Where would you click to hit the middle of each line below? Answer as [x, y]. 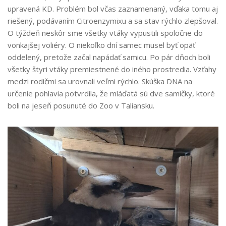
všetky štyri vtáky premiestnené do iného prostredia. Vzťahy [112, 69]
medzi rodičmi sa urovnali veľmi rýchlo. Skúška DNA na [100, 81]
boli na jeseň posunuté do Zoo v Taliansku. [81, 106]
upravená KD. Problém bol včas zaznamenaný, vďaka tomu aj [113, 9]
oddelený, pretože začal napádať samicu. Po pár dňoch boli [109, 57]
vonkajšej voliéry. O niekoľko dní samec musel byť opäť [101, 45]
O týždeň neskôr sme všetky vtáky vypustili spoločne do [105, 33]
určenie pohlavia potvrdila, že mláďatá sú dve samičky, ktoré [111, 94]
